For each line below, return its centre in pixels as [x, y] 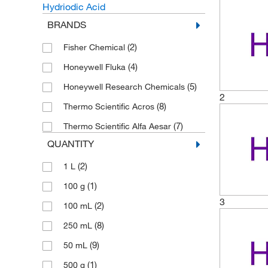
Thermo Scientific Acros [110, 106]
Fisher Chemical [95, 47]
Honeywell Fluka [95, 67]
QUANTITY [70, 144]
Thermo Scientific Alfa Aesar [118, 126]
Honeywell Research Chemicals [125, 87]
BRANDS [66, 25]
